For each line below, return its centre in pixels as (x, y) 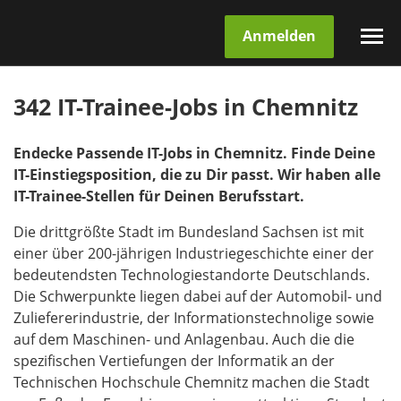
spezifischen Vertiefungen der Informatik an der (174, 361)
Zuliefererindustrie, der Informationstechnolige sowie (194, 318)
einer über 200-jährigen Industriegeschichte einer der (194, 254)
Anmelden (279, 36)
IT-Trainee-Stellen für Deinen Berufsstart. (159, 196)
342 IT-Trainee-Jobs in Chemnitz (186, 108)
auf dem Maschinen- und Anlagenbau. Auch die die (184, 340)
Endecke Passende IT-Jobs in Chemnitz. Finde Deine (194, 154)
